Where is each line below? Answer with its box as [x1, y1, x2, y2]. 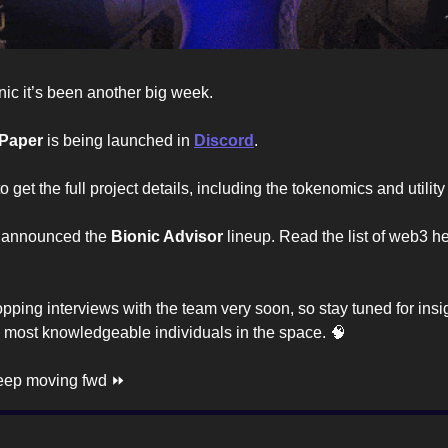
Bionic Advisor [111, 228, 223, 246]
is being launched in [43, 132, 194, 150]
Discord [194, 132, 254, 150]
